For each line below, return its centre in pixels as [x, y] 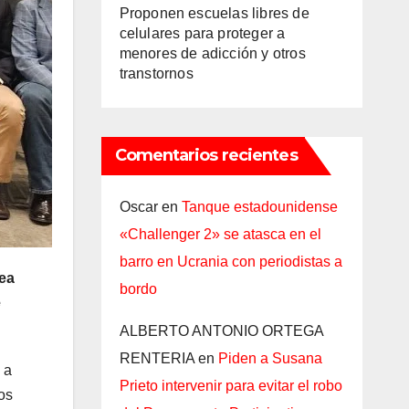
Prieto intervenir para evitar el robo [231, 385]
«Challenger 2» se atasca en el [220, 234]
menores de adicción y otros [212, 53]
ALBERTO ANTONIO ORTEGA [221, 330]
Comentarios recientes [206, 155]
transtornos [156, 73]
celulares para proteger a [202, 33]
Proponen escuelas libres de [214, 13]
